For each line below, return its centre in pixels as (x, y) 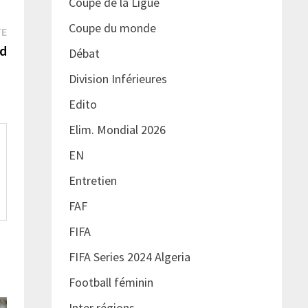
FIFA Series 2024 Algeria (131, 257)
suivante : (30, 49)
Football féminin (111, 283)
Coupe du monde (112, 28)
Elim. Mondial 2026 (117, 130)
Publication (35, 30)
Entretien (92, 181)
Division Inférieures (118, 79)
